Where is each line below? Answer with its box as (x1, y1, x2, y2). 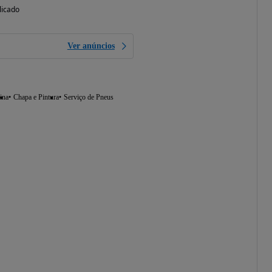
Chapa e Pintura (13, 93, 59, 102)
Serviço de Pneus (63, 93, 114, 102)
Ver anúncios (67, 41, 115, 51)
